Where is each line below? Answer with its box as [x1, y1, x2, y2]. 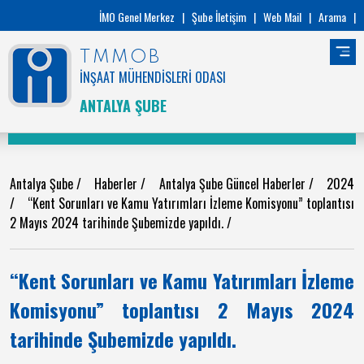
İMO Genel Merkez [99, 8, 175, 25]
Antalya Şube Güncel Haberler [158, 174, 309, 193]
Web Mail [263, 8, 301, 25]
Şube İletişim [192, 8, 246, 25]
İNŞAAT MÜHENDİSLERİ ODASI [80, 67, 226, 87]
